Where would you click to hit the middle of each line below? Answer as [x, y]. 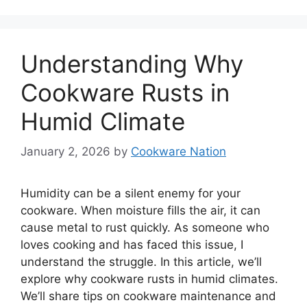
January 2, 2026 [65, 151]
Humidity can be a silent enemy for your [131, 193]
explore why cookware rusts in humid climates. [149, 279]
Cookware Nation [179, 151]
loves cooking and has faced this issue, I [132, 245]
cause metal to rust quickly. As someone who [145, 228]
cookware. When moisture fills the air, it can [140, 210]
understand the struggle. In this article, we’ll [141, 262]
